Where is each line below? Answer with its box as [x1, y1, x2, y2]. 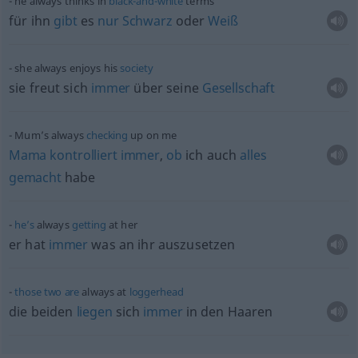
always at [79, 284, 129, 299]
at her [105, 217, 137, 232]
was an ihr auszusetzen [88, 236, 236, 253]
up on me [128, 128, 177, 142]
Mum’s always [14, 128, 87, 142]
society [120, 61, 153, 75]
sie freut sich [8, 79, 92, 97]
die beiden [8, 303, 77, 320]
